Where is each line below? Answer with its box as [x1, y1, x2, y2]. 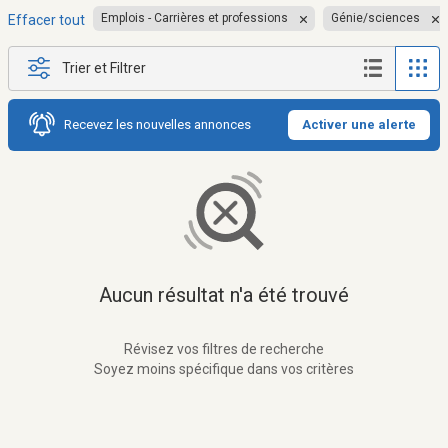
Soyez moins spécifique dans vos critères [94, 360, 354, 377]
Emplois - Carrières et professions [101, 11, 288, 25]
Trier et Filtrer [62, 60, 146, 76]
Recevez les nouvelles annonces [64, 116, 251, 132]
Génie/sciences [331, 11, 420, 25]
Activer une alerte [302, 116, 416, 132]
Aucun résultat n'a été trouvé [99, 282, 349, 307]
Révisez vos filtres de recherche [124, 340, 324, 357]
